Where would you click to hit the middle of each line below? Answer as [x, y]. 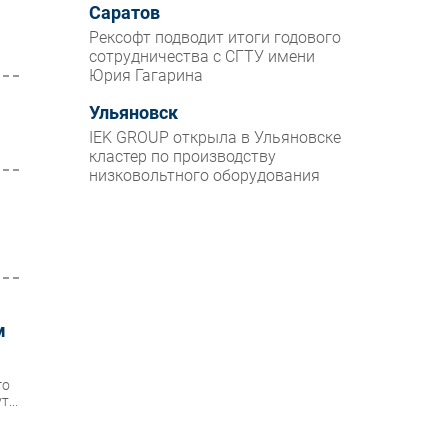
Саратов [125, 13]
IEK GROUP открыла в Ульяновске [215, 138]
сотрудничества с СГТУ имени [202, 57]
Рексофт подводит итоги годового [215, 38]
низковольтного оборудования [205, 176]
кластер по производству [183, 157]
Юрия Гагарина [146, 76]
